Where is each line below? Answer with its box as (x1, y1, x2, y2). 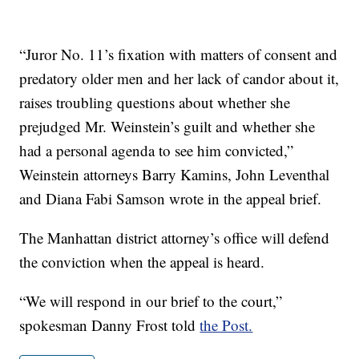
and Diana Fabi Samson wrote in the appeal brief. (19, 188, 322, 209)
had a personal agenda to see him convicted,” (19, 140, 294, 161)
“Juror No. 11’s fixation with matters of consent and (19, 44, 338, 65)
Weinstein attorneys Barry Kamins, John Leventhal (19, 164, 330, 185)
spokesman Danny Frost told (19, 315, 200, 336)
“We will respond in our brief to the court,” (19, 291, 283, 312)
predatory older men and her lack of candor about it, (19, 68, 340, 89)
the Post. (200, 315, 253, 336)
